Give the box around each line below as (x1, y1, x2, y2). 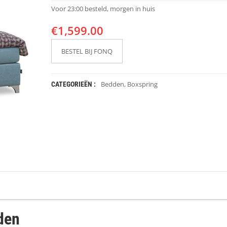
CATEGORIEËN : (51, 80, 96, 88)
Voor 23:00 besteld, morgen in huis (51, 4, 155, 13)
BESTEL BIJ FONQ (61, 47, 112, 56)
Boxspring (127, 80, 158, 89)
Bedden (100, 80, 124, 89)
